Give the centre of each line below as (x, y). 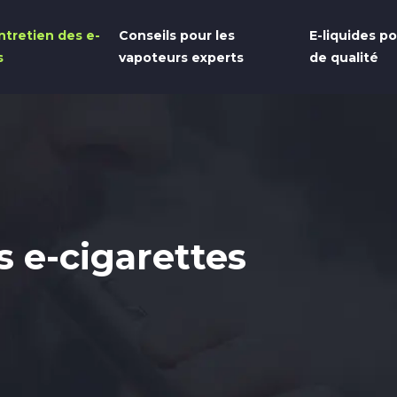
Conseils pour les (176, 35)
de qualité (343, 58)
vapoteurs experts (181, 58)
